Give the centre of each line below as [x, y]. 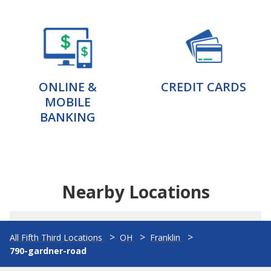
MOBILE [68, 102]
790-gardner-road [48, 251]
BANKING [68, 117]
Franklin [165, 237]
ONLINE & [68, 87]
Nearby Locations [135, 192]
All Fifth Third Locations [56, 237]
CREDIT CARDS [203, 87]
